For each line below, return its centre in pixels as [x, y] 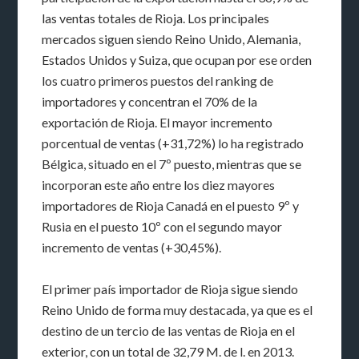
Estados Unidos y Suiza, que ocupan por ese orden [177, 59]
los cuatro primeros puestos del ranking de [158, 80]
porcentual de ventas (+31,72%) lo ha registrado [173, 143]
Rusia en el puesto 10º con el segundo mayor [162, 226]
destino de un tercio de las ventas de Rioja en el [169, 330]
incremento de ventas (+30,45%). [132, 247]
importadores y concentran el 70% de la [150, 101]
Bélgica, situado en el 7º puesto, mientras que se [172, 163]
